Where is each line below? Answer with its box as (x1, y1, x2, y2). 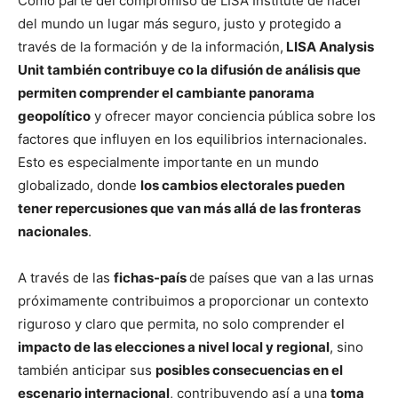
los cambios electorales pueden (140, 177, 345, 195)
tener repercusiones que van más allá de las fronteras (18, 200, 361, 218)
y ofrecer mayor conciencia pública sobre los (91, 107, 376, 125)
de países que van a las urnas (189, 269, 374, 287)
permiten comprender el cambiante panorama (18, 84, 314, 102)
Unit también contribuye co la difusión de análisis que (18, 61, 361, 79)
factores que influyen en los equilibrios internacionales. (18, 131, 367, 148)
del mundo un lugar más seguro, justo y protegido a (18, 15, 341, 33)
